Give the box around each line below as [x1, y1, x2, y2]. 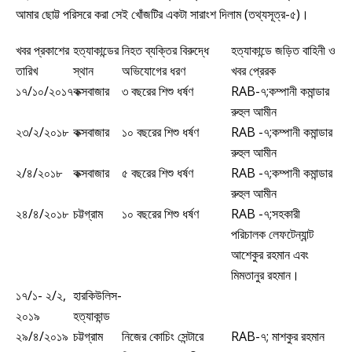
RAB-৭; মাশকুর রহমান [231, 327, 328, 345]
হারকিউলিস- [73, 286, 122, 304]
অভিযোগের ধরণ [122, 61, 185, 79]
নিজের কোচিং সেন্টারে [122, 327, 203, 345]
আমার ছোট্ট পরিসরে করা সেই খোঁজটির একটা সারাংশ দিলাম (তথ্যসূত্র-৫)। [16, 5, 309, 23]
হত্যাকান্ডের [73, 41, 119, 59]
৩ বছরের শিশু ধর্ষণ [122, 82, 193, 100]
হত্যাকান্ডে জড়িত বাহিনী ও [231, 41, 335, 59]
